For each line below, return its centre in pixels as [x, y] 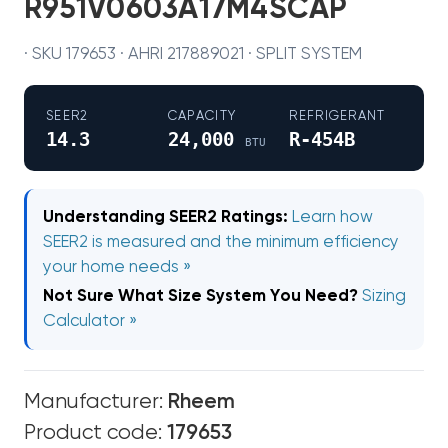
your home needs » [117, 267]
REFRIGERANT [337, 116]
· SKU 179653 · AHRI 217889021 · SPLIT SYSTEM [193, 54]
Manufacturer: [96, 402]
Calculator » [90, 321]
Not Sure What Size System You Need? [200, 296]
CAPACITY [202, 116]
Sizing [384, 296]
